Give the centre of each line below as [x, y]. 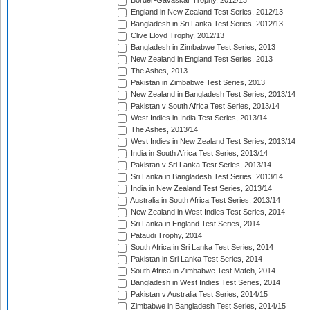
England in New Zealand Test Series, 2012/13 [206, 12]
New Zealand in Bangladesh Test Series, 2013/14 [212, 94]
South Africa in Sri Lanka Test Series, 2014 [201, 247]
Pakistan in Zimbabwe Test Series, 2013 [197, 83]
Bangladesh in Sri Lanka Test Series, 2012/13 [206, 24]
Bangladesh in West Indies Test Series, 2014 [204, 283]
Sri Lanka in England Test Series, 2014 [194, 224]
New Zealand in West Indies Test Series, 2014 [207, 212]
